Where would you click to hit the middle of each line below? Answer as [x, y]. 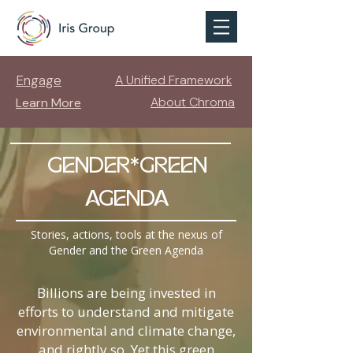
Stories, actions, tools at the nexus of [126, 234]
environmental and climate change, [126, 331]
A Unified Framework [173, 80]
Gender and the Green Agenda [126, 250]
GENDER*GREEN [127, 167]
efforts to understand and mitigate [126, 312]
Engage [39, 80]
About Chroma [193, 102]
